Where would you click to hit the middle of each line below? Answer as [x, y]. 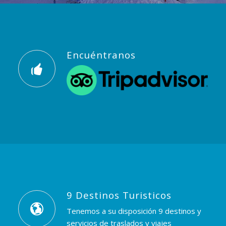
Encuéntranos [101, 55]
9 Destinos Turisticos [119, 195]
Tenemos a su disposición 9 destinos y [134, 211]
